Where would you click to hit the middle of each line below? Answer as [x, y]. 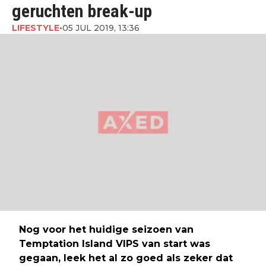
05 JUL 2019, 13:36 [101, 28]
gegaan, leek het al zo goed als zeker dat [126, 258]
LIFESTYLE [36, 28]
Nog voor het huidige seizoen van [106, 230]
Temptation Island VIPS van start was [115, 244]
